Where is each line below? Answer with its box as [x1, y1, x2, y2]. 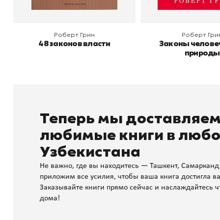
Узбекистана [39, 143, 140, 162]
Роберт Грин [54, 31, 95, 39]
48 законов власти [38, 39, 110, 49]
